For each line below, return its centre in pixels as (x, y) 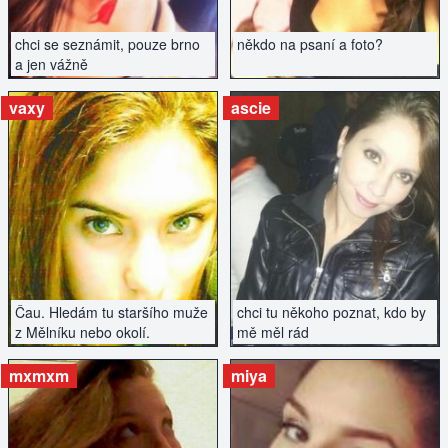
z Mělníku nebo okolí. (82, 332)
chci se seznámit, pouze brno (107, 44)
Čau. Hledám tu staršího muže (111, 312)
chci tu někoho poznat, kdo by (331, 312)
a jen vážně (51, 64)
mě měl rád (273, 332)
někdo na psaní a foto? (310, 44)
